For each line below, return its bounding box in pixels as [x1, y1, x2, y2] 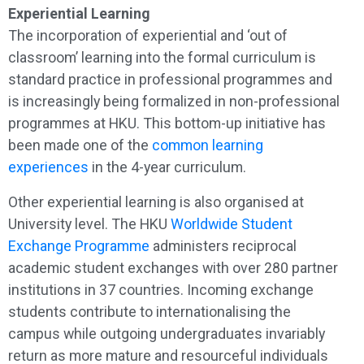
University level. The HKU [8, 214, 171, 232]
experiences [8, 158, 89, 175]
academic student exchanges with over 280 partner [8, 258, 338, 276]
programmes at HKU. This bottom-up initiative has [8, 114, 326, 132]
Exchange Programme [8, 236, 149, 254]
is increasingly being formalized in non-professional [8, 92, 340, 110]
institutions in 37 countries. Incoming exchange [8, 280, 314, 298]
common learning [152, 136, 263, 154]
